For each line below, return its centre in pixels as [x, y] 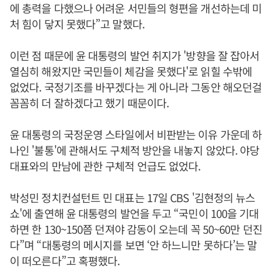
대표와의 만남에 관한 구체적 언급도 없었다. [105, 166]
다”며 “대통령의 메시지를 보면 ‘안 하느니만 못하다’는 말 [134, 245]
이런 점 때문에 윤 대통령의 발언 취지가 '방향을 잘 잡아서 [135, 55]
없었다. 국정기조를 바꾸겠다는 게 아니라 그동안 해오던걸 [136, 87]
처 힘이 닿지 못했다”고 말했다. [77, 24]
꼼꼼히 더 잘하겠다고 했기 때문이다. [89, 103]
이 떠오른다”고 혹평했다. [66, 260]
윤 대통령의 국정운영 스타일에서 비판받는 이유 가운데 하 [136, 134]
